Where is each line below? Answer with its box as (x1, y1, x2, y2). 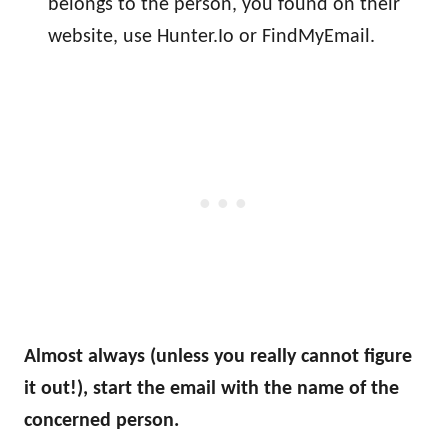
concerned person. (24, 411, 179, 431)
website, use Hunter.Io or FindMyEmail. (48, 27, 375, 47)
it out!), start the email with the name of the (24, 379, 399, 399)
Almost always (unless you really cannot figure (24, 347, 412, 367)
